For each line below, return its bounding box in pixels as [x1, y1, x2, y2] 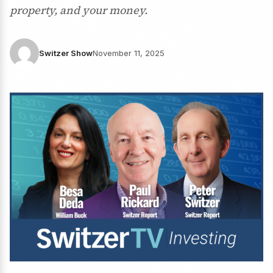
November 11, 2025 [93, 48, 165, 58]
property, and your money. [10, 2, 147, 18]
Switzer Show [39, 48, 93, 58]
